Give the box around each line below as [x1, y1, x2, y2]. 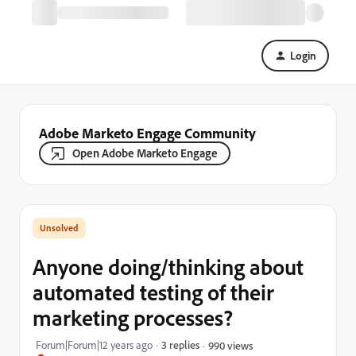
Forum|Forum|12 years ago [36, 338, 153, 352]
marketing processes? [33, 304, 233, 331]
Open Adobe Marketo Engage [72, 145, 218, 161]
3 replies [161, 338, 199, 351]
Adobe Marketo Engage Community [39, 124, 256, 141]
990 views [208, 338, 253, 352]
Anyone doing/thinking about [33, 253, 304, 281]
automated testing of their [33, 278, 274, 306]
